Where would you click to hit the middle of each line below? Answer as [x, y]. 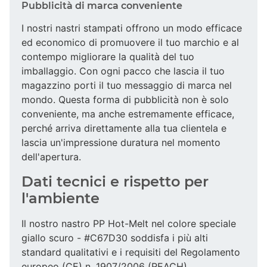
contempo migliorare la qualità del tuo [108, 56]
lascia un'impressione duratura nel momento [121, 142]
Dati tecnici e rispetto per [115, 181]
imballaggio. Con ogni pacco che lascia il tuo [123, 71]
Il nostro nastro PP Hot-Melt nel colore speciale [129, 223]
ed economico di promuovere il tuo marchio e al [130, 42]
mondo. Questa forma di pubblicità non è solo [125, 99]
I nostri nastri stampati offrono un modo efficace [132, 28]
